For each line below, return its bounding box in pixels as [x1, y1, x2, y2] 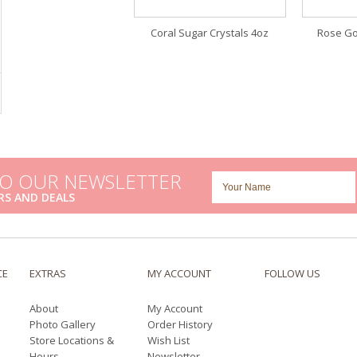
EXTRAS [29, 266, 67, 281]
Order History [147, 317, 213, 332]
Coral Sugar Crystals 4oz [151, 25, 269, 41]
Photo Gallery [29, 317, 96, 332]
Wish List [147, 333, 190, 348]
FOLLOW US [265, 266, 321, 281]
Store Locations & [29, 333, 115, 348]
